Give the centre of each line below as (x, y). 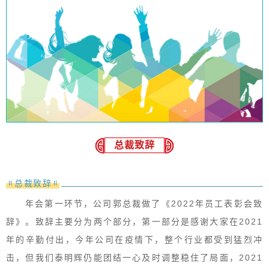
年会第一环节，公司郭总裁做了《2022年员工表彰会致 (144, 203)
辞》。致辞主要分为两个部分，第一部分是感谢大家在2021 (134, 221)
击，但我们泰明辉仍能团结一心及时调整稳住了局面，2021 (134, 257)
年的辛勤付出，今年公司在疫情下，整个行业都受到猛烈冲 (134, 239)
